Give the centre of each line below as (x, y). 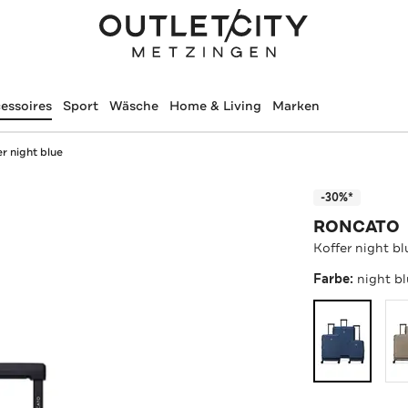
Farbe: (336, 279)
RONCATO (357, 226)
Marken (296, 106)
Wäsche (133, 106)
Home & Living (215, 106)
